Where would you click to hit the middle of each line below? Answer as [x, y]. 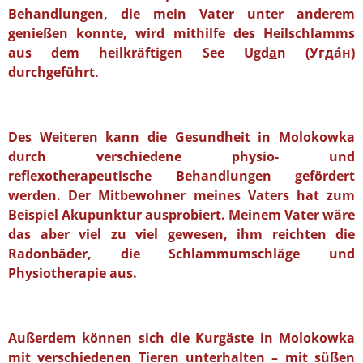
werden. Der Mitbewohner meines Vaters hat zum [181, 195]
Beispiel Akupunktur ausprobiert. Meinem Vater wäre [181, 214]
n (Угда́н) [316, 52]
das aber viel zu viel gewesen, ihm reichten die [181, 234]
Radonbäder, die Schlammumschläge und [181, 253]
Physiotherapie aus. [73, 273]
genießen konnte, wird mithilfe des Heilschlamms [181, 33]
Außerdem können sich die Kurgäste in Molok [164, 337]
